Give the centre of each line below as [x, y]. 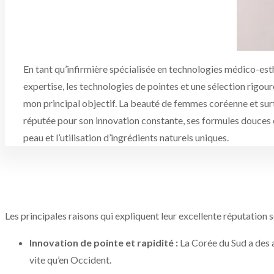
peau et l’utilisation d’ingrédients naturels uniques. [126, 138]
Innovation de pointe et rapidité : [104, 243]
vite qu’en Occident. [70, 260]
